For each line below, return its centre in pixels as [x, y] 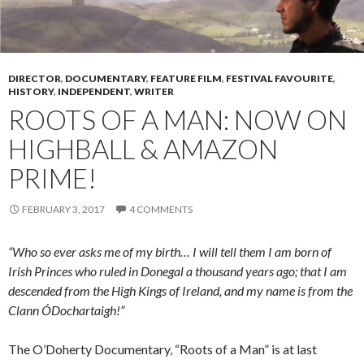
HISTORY [31, 91]
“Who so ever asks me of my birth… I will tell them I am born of [170, 251]
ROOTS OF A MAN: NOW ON [178, 119]
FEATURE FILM [186, 78]
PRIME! [52, 178]
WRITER [154, 91]
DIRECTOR [35, 78]
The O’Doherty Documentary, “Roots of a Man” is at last [162, 349]
